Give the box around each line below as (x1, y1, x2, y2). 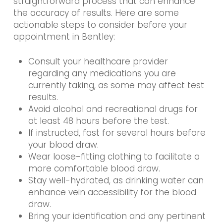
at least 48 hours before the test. (28, 114, 169, 127)
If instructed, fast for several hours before (28, 126, 206, 139)
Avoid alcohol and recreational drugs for (28, 103, 198, 115)
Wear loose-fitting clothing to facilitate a (28, 150, 200, 163)
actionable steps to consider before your (13, 19, 187, 31)
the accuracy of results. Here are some (13, 7, 179, 19)
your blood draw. (28, 138, 99, 151)
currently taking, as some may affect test (28, 79, 204, 91)
